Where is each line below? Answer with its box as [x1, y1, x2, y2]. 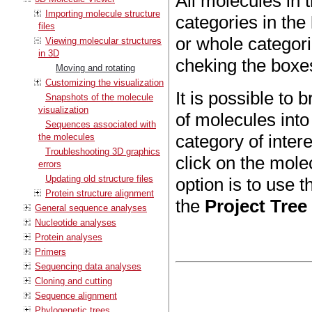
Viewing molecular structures [45, 35, 162, 46]
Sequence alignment [35, 290, 117, 301]
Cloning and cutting [35, 275, 112, 286]
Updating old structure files [45, 173, 153, 184]
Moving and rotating [56, 62, 135, 73]
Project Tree [205, 196, 308, 217]
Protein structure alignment [45, 187, 154, 198]
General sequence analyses [35, 202, 147, 213]
